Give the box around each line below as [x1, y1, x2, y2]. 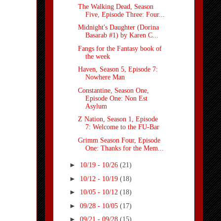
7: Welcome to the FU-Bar [85, 123, 159, 131]
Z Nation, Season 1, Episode [77, 115, 158, 123]
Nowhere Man [85, 74, 125, 81]
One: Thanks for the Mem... [85, 144, 164, 152]
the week [85, 52, 110, 60]
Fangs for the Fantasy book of [77, 44, 162, 52]
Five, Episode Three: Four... [85, 10, 165, 18]
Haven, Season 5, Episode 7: [77, 66, 158, 74]
